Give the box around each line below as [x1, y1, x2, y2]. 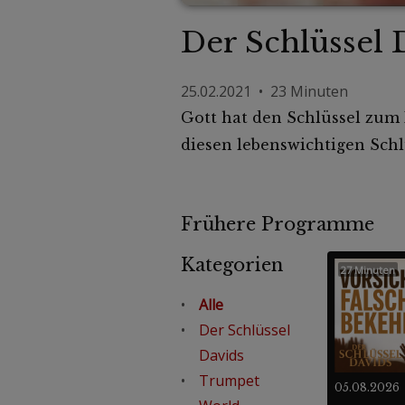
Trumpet [198, 370, 259, 391]
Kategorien [180, 253, 283, 276]
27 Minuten [340, 262, 395, 277]
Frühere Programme [180, 212, 396, 235]
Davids [198, 344, 244, 365]
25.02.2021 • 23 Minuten [180, 80, 348, 101]
